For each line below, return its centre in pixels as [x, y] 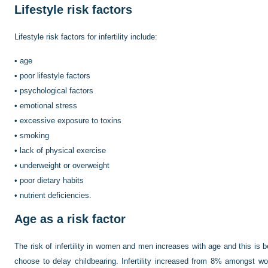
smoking [34, 135]
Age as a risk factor [70, 219]
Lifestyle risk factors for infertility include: [86, 36]
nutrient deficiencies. [56, 195]
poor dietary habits [52, 180]
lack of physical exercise [63, 150]
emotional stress [48, 105]
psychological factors [57, 90]
